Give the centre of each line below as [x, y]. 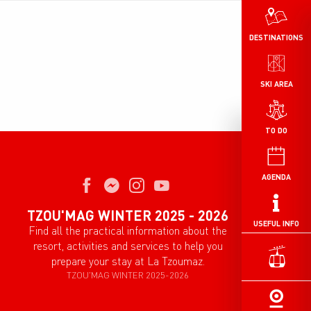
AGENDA [276, 177]
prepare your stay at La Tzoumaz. [128, 261]
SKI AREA [276, 84]
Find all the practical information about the [128, 230]
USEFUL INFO [276, 223]
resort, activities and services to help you [128, 246]
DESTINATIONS [276, 37]
